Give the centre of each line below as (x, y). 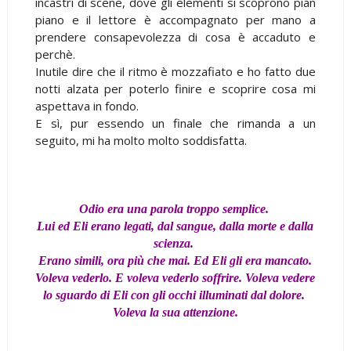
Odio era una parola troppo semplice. (175, 208)
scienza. (175, 243)
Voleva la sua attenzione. (175, 312)
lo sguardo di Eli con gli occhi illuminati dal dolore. (175, 295)
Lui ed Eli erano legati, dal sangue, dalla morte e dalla (175, 226)
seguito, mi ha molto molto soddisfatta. (141, 140)
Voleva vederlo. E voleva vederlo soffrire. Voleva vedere (175, 277)
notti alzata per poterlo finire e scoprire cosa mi (175, 88)
